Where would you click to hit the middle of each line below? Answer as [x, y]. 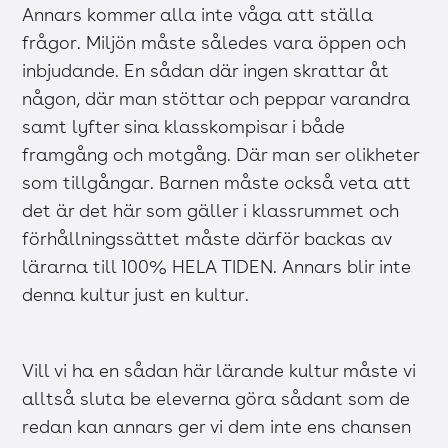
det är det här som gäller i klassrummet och [211, 211]
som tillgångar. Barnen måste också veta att [217, 183]
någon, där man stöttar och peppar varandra [216, 99]
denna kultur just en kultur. [136, 295]
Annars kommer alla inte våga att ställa [198, 15]
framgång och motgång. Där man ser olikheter [221, 155]
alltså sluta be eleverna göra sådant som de [216, 399]
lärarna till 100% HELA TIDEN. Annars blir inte [217, 267]
